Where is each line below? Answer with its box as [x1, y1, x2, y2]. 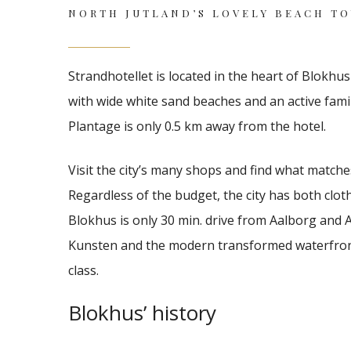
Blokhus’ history [68, 299, 216, 327]
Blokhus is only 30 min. [68, 212, 202, 229]
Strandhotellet [68, 67, 153, 85]
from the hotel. [238, 118, 326, 135]
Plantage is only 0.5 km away [68, 118, 235, 135]
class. [68, 262, 99, 279]
